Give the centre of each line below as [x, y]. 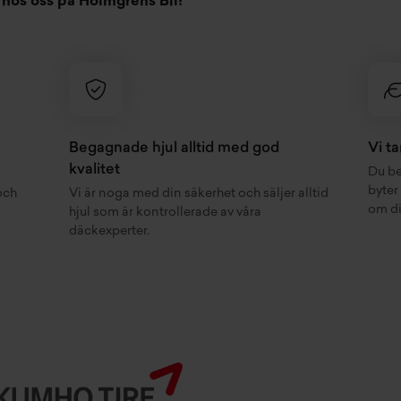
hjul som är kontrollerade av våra [166, 213]
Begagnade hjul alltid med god [175, 149]
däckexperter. [110, 232]
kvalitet [95, 171]
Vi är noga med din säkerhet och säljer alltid [199, 194]
